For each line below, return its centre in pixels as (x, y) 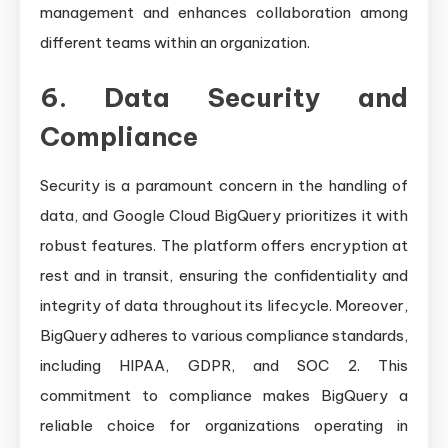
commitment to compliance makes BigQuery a (224, 396)
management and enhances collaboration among (224, 13)
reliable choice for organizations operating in (224, 426)
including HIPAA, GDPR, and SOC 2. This (224, 366)
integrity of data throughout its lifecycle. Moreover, (224, 306)
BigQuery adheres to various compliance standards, (224, 336)
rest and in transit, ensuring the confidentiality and (224, 276)
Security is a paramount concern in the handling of (224, 186)
